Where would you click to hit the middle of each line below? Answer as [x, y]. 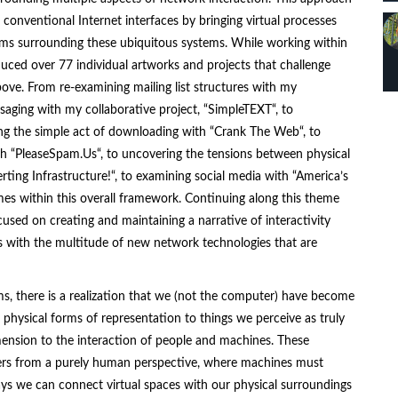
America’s [322, 177]
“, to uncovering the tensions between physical [223, 155]
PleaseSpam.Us [56, 155]
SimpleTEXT [240, 111]
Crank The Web [257, 133]
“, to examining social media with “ [203, 177]
